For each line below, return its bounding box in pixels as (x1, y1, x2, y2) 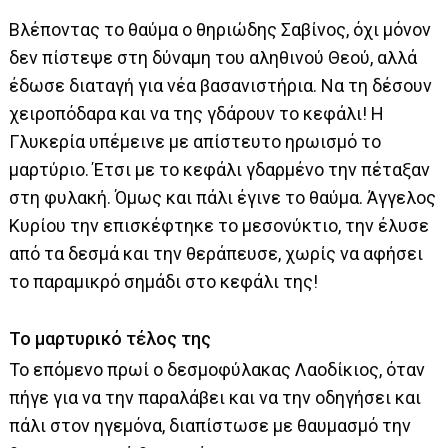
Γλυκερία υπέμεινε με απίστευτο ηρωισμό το (9, 130, 382, 152)
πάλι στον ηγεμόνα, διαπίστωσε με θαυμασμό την (9, 414, 412, 436)
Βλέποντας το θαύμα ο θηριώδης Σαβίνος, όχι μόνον (9, 18, 432, 40)
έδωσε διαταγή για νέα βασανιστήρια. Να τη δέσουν (9, 74, 433, 96)
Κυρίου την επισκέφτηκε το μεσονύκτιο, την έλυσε (9, 214, 430, 236)
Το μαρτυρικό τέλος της (9, 327, 212, 349)
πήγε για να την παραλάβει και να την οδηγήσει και (9, 386, 422, 408)
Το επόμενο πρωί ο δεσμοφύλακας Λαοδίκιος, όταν (9, 358, 426, 380)
